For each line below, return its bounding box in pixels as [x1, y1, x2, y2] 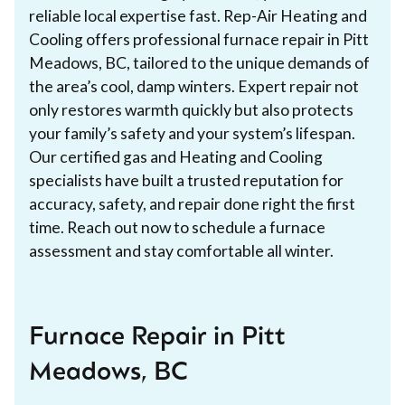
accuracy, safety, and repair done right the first [29, 193, 355, 213]
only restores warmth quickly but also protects [29, 99, 353, 119]
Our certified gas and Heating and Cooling [29, 146, 323, 166]
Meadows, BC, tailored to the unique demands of [29, 52, 370, 72]
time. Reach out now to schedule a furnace [29, 217, 325, 237]
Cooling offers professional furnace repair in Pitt [29, 29, 369, 49]
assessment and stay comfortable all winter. [29, 240, 334, 260]
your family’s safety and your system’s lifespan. [29, 123, 355, 143]
